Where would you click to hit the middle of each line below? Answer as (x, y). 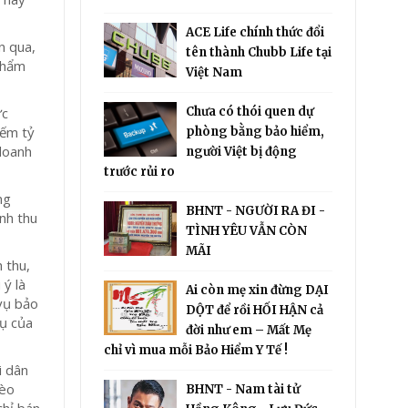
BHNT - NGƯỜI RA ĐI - (256, 211)
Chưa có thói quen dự (250, 112)
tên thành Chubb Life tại (259, 52)
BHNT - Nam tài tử (243, 389)
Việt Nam (214, 72)
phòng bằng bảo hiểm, (255, 132)
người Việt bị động (242, 152)
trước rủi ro (140, 172)
